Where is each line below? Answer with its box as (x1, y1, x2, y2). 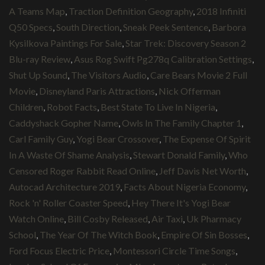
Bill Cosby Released (67, 212, 148, 224)
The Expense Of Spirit (163, 132, 251, 144)
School (9, 228, 36, 240)
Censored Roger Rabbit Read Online (9, 164, 156, 176)
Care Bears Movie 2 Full (150, 69, 247, 80)
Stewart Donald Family (133, 148, 225, 160)
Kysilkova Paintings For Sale (9, 37, 122, 49)
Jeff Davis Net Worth (159, 164, 246, 176)
